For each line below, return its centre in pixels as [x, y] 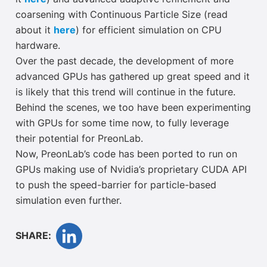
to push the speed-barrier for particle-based [116, 186]
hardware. [38, 46]
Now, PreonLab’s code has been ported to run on [126, 155]
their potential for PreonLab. [79, 139]
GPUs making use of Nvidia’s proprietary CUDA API [131, 170]
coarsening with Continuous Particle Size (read [122, 15]
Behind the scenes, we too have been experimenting [133, 108]
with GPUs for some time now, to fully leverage [122, 124]
